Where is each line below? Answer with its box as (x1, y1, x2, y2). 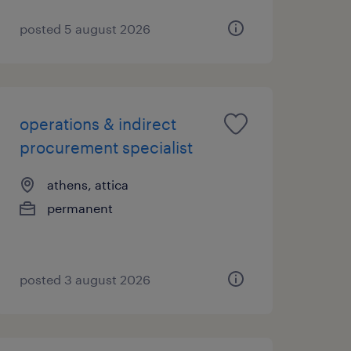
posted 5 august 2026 (19, 20, 150, 36)
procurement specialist (19, 137, 193, 157)
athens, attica (46, 176, 128, 192)
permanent (46, 200, 113, 215)
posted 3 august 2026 (19, 271, 150, 287)
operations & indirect (19, 114, 176, 133)
